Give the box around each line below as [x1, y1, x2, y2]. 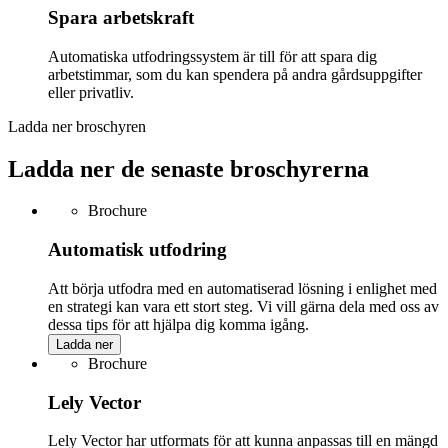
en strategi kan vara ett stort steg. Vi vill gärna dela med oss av [48, 297, 439, 315]
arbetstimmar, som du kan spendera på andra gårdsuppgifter [48, 65, 422, 83]
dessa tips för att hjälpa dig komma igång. [48, 315, 309, 333]
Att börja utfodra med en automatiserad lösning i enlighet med [48, 279, 437, 297]
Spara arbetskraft [48, 6, 194, 28]
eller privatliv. [48, 83, 134, 101]
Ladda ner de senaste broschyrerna [8, 155, 369, 182]
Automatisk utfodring [48, 239, 227, 261]
